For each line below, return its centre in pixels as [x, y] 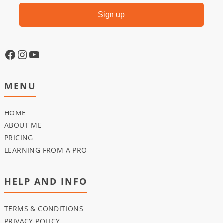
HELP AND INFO [46, 181]
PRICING [19, 138]
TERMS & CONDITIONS [44, 209]
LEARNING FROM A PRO [46, 150]
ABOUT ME [23, 125]
